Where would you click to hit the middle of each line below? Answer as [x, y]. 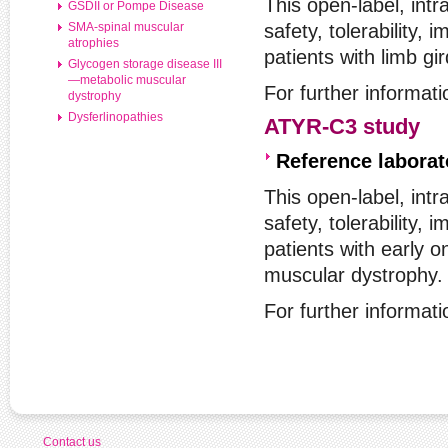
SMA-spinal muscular [126, 27]
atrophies [93, 43]
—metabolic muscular [127, 80]
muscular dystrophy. [353, 275]
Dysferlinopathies [115, 117]
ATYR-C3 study [342, 126]
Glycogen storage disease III [145, 64]
